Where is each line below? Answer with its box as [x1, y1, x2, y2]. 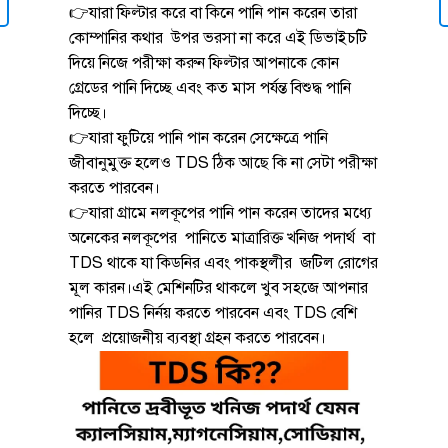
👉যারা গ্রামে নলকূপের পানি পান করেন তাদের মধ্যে [69, 202, 372, 223]
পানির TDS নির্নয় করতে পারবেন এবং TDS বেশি [69, 302, 357, 323]
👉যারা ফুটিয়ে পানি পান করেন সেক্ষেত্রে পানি [69, 127, 328, 148]
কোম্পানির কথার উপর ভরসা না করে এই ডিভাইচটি [69, 27, 367, 48]
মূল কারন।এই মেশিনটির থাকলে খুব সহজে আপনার [69, 277, 368, 298]
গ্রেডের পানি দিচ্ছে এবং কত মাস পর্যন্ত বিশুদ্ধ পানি [69, 77, 351, 98]
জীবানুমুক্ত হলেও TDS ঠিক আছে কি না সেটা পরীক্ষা [69, 152, 377, 173]
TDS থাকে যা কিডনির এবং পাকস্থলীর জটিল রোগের [69, 252, 378, 273]
